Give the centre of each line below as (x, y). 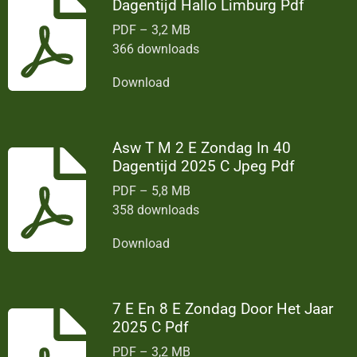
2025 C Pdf (151, 328)
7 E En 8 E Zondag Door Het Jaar (223, 309)
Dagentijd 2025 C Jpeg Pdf (204, 166)
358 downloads (156, 210)
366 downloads (156, 49)
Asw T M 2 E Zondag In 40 (202, 147)
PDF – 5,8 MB (152, 191)
